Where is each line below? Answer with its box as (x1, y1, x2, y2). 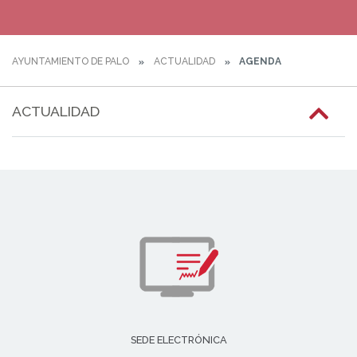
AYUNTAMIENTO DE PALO (12, 56, 129, 67)
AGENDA (237, 56, 281, 67)
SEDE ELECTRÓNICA (130, 333, 227, 346)
